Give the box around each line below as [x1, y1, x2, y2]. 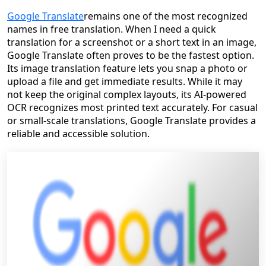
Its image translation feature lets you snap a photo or [7, 62, 248, 75]
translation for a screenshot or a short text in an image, [7, 36, 256, 49]
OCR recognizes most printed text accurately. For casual [7, 101, 258, 114]
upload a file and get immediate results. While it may [7, 75, 242, 88]
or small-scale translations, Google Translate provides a [7, 114, 256, 127]
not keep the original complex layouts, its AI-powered [7, 88, 246, 101]
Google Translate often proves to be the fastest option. [7, 49, 254, 62]
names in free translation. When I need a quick [7, 23, 216, 36]
